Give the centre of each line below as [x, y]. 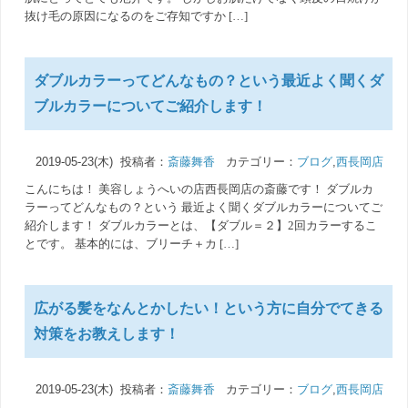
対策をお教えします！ [107, 334]
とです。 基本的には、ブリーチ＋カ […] [132, 244]
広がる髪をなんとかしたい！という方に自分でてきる [209, 308]
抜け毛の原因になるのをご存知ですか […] [137, 16]
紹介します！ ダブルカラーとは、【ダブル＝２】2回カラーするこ [201, 225]
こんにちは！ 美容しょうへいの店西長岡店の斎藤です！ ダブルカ [199, 189]
